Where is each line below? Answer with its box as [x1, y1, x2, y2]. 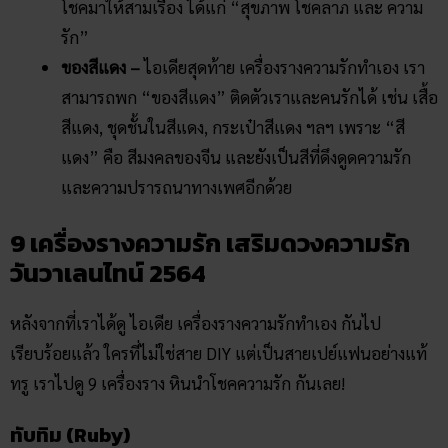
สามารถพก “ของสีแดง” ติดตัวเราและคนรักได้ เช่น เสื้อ [61, 86, 438, 109]
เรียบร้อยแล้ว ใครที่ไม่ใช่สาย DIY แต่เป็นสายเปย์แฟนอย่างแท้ [10, 341, 427, 364]
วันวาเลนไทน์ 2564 [10, 253, 206, 292]
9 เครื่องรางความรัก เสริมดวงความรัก [10, 223, 410, 262]
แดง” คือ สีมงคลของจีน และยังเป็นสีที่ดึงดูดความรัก [61, 146, 411, 169]
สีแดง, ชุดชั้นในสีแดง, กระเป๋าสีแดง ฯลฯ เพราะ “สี [61, 116, 405, 139]
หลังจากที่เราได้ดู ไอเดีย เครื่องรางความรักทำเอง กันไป [10, 311, 381, 334]
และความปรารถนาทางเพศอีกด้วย [61, 176, 296, 199]
